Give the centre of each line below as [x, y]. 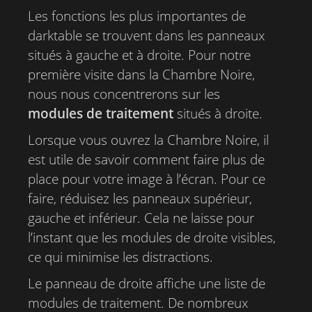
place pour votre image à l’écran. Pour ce [147, 179]
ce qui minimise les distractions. [120, 257]
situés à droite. [218, 114]
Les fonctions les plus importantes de [137, 16]
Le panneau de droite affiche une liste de [147, 283]
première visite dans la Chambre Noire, [141, 75]
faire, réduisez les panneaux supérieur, [140, 198]
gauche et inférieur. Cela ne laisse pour [141, 218]
